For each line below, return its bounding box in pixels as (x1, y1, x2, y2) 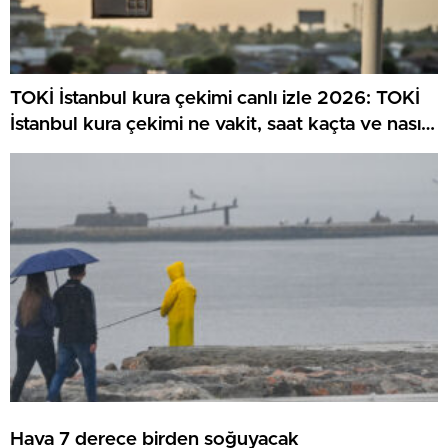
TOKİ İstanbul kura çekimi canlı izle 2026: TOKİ (10, 89, 420, 109)
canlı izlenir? (10, 141, 116, 161)
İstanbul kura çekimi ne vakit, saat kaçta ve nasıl (10, 115, 426, 135)
